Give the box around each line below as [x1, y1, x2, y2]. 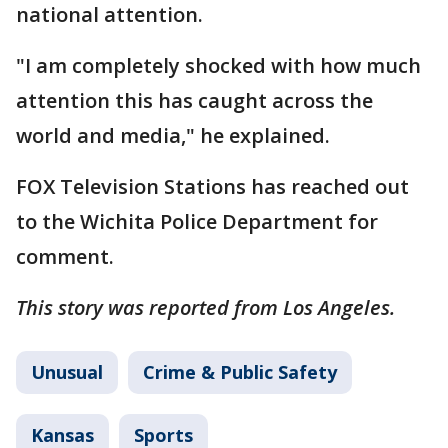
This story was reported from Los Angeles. [16, 294, 400, 321]
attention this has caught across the [16, 87, 373, 114]
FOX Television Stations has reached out [16, 173, 409, 200]
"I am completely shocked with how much [16, 52, 421, 79]
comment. [16, 243, 119, 270]
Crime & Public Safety [143, 360, 337, 384]
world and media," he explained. [16, 122, 335, 149]
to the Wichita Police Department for [16, 208, 378, 235]
